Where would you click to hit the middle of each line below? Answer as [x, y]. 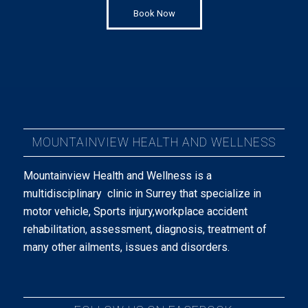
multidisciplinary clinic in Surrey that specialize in [142, 193]
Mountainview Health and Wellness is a [117, 175]
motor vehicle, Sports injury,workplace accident [135, 211]
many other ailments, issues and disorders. [126, 247]
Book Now [154, 14]
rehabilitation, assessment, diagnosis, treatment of [145, 229]
